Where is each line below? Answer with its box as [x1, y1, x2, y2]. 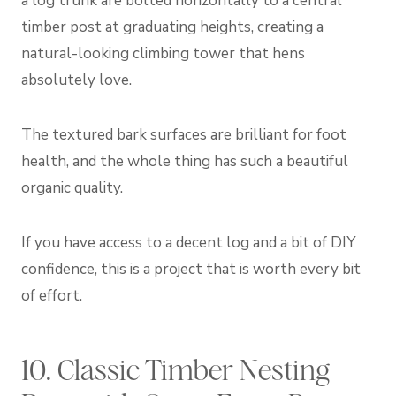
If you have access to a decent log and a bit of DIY [21, 232, 355, 253]
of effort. [21, 285, 82, 306]
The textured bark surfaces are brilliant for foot [21, 124, 346, 145]
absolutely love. [21, 69, 132, 90]
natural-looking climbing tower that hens [21, 42, 305, 64]
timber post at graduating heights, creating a [21, 16, 324, 37]
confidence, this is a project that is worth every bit [21, 258, 361, 279]
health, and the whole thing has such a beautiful [21, 150, 348, 171]
